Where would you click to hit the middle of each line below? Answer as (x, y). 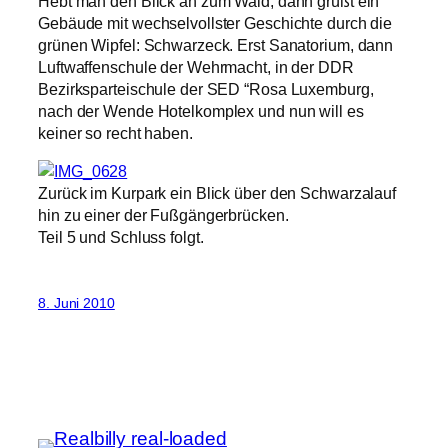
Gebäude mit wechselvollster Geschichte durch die (215, 22)
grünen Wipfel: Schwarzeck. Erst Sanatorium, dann (216, 44)
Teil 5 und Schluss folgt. (121, 236)
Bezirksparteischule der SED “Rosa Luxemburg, (206, 88)
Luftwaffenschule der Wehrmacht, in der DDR (196, 66)
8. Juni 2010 (76, 303)
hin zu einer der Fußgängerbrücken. (163, 214)
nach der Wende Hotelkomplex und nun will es (201, 110)
